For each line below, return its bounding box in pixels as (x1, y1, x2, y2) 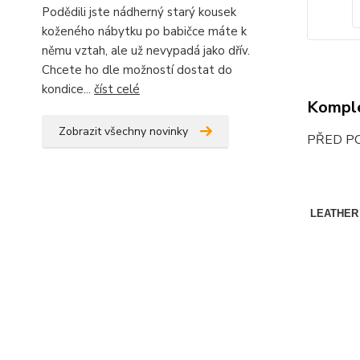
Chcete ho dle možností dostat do (42, 62, 232, 78)
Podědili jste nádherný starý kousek (42, 4, 236, 20)
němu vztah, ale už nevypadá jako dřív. (42, 43, 250, 59)
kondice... (42, 81, 94, 97)
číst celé (94, 81, 140, 97)
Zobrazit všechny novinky (59, 124, 188, 139)
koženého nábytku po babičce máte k (42, 23, 247, 39)
